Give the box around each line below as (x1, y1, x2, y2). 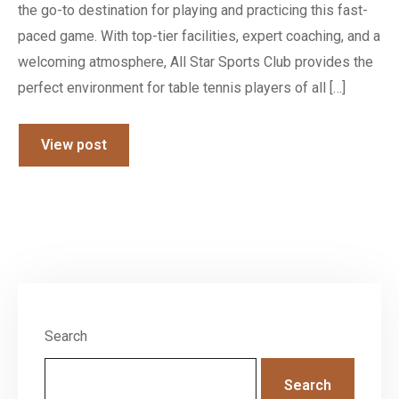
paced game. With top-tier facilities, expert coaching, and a (18, 28, 380, 45)
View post (41, 136, 107, 153)
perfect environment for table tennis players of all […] (18, 79, 346, 96)
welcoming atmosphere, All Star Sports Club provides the (18, 53, 373, 70)
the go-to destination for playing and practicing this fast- (18, 2, 368, 19)
